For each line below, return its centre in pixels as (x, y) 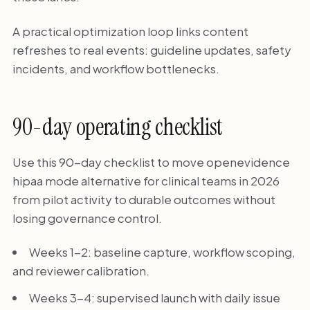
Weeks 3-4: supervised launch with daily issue (154, 297)
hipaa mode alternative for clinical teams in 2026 (146, 180)
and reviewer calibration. (81, 271)
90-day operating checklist (118, 127)
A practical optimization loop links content (130, 31)
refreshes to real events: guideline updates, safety (152, 49)
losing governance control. (87, 218)
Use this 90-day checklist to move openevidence (151, 162)
